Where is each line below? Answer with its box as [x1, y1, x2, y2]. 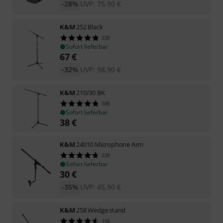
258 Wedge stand [76, 205, 126, 215]
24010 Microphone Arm [76, 139, 144, 149]
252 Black [76, 22, 103, 31]
